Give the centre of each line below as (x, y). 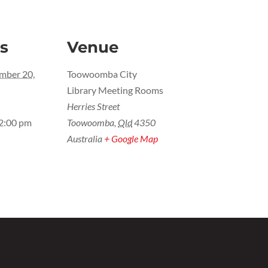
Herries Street (93, 106)
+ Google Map (131, 138)
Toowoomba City (102, 74)
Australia (85, 138)
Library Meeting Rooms (115, 90)
